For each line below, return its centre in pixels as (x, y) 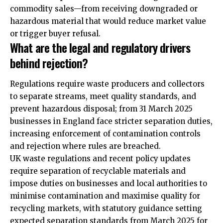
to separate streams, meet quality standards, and (103, 96)
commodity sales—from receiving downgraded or (104, 9)
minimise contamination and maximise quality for (105, 196)
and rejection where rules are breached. (85, 146)
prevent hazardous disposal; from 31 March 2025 (101, 109)
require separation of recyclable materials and (98, 171)
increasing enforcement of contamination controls (105, 133)
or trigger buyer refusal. (55, 34)
